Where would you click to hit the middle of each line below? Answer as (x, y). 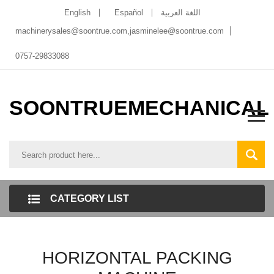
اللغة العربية (181, 13)
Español (129, 13)
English (77, 13)
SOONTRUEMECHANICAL (139, 108)
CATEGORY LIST (90, 198)
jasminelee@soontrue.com (177, 31)
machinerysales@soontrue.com (71, 31)
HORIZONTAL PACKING (137, 258)
